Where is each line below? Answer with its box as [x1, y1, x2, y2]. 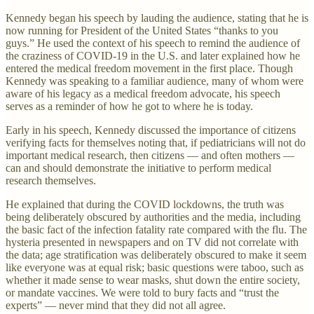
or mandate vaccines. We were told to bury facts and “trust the [6, 286, 279, 299]
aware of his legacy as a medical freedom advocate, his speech [6, 87, 280, 100]
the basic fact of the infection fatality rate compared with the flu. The [6, 223, 307, 235]
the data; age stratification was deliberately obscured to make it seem [6, 248, 306, 261]
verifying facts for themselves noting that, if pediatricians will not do [6, 136, 306, 149]
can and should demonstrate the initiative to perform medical [6, 161, 271, 174]
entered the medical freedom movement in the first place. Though [6, 62, 293, 74]
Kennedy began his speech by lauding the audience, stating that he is [6, 11, 308, 24]
